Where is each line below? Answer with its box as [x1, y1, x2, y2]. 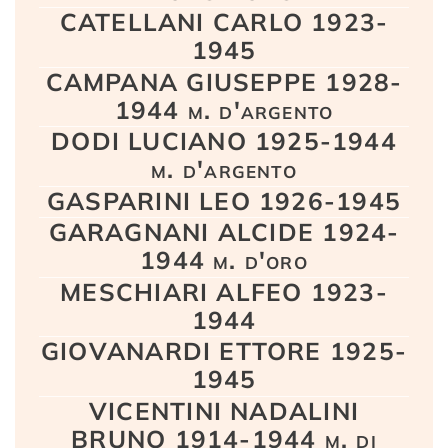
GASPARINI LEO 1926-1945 [46, 185, 402, 216]
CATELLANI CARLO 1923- [59, 7, 389, 38]
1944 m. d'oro [140, 245, 308, 276]
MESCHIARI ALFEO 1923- [60, 276, 388, 307]
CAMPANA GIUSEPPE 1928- [45, 66, 403, 97]
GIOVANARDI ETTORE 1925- [40, 336, 408, 367]
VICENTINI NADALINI [89, 395, 359, 426]
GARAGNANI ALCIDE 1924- [48, 217, 400, 248]
